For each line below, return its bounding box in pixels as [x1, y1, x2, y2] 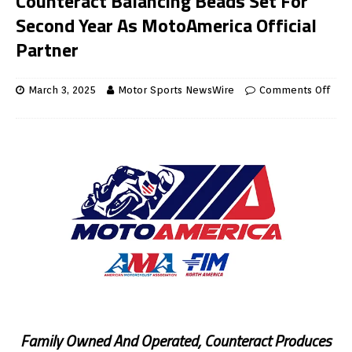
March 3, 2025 [28, 84, 96, 97]
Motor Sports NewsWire [118, 84, 234, 97]
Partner [16, 35, 79, 64]
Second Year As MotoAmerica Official [16, 11, 317, 40]
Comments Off [259, 84, 330, 97]
